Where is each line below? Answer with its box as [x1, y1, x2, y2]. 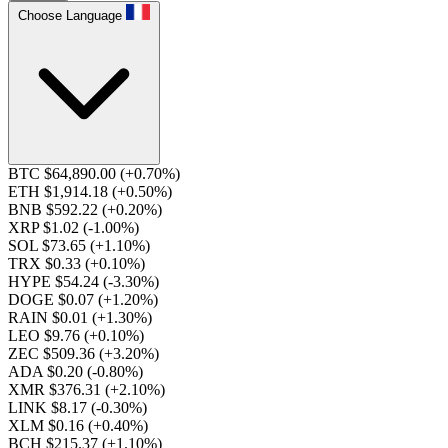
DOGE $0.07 [8, 291, 98, 308]
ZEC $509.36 [8, 345, 99, 362]
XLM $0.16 [8, 417, 88, 434]
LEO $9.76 [8, 327, 84, 344]
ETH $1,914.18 [8, 183, 112, 200]
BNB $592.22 [8, 201, 102, 218]
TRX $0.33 [8, 255, 85, 272]
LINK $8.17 [8, 399, 91, 416]
